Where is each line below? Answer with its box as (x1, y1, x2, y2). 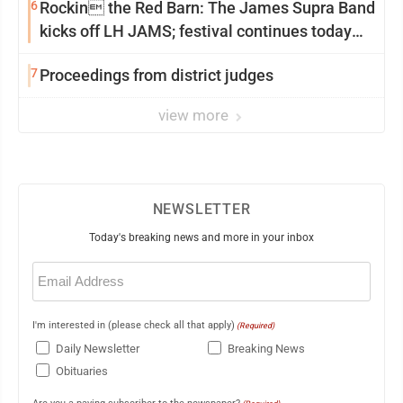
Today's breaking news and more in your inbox (89, 231, 314, 245)
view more (158, 106, 232, 125)
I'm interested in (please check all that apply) (32, 319, 235, 332)
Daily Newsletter (56, 342, 139, 356)
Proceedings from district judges (40, 66, 273, 85)
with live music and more (40, 45, 219, 65)
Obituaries (56, 364, 108, 379)
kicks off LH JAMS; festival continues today (40, 22, 352, 41)
